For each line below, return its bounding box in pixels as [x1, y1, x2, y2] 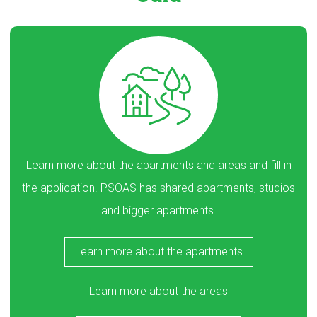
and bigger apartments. [100, 203, 217, 217]
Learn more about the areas [89, 284, 228, 298]
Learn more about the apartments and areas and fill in [25, 158, 292, 172]
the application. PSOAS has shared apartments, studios [22, 180, 295, 195]
